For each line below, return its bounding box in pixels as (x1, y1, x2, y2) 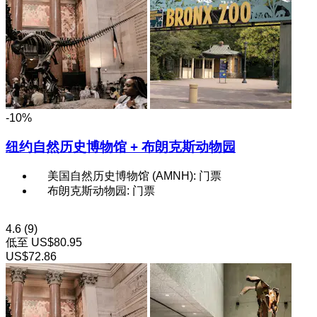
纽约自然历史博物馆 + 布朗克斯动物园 (6, 139, 236, 154)
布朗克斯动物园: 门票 (47, 185, 155, 197)
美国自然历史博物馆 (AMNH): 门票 (47, 170, 221, 183)
